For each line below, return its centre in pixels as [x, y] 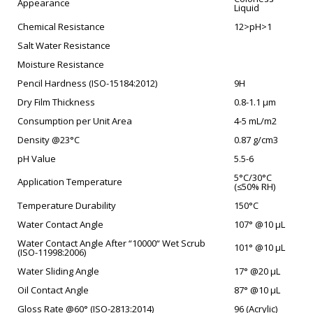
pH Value [37, 159]
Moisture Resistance [61, 65]
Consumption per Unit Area [75, 121]
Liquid [247, 8]
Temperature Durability [67, 206]
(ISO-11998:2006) [52, 253]
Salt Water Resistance [64, 46]
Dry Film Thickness [56, 102]
